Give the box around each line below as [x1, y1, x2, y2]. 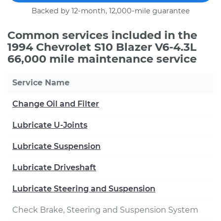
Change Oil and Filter [12, 99, 99, 109]
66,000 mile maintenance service [7, 52, 197, 66]
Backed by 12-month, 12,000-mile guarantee [31, 6, 190, 15]
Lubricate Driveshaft [12, 163, 96, 172]
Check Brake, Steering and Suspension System [12, 205, 198, 215]
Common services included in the [7, 29, 197, 42]
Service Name [12, 78, 70, 87]
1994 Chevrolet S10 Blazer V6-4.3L [7, 40, 196, 54]
